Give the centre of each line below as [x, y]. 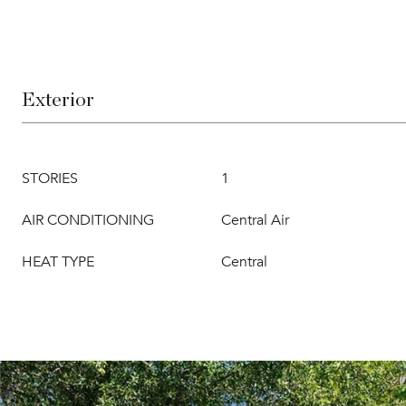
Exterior [58, 100]
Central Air [255, 220]
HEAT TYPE [58, 262]
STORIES [50, 179]
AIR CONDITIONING [88, 220]
